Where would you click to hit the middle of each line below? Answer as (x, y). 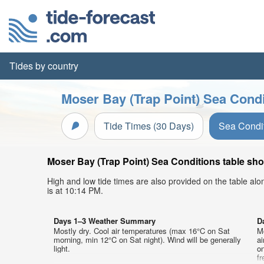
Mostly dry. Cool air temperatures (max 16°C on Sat (142, 231)
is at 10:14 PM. (75, 190)
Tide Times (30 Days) (149, 126)
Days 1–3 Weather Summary (105, 221)
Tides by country (44, 66)
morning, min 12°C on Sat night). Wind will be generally (147, 240)
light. (62, 248)
